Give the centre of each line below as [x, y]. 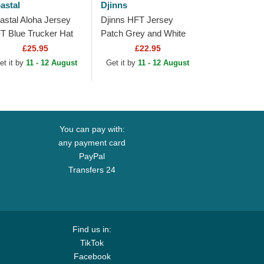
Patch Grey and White [143, 33]
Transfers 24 [92, 170]
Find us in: [92, 229]
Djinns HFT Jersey [137, 20]
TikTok [92, 243]
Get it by [122, 63]
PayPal [92, 156]
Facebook [92, 256]
